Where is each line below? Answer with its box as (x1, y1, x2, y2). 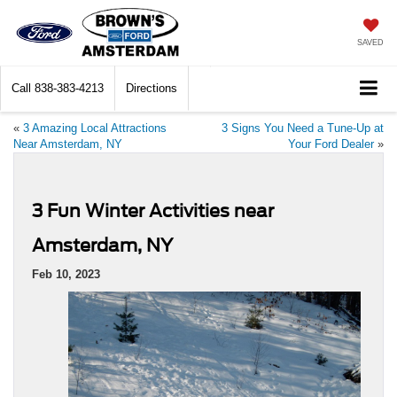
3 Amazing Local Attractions (23, 121, 167, 136)
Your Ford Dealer (288, 137, 374, 152)
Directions (126, 82, 177, 96)
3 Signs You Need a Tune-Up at (222, 121, 384, 136)
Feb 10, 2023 (32, 268, 100, 282)
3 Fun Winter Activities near (32, 200, 274, 222)
